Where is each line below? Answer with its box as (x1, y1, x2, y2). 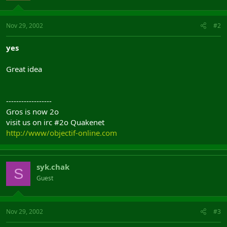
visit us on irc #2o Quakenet (6, 117, 104, 127)
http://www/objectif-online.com (6, 128, 117, 138)
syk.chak (36, 162, 69, 172)
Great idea (6, 64, 42, 74)
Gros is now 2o (6, 106, 59, 117)
